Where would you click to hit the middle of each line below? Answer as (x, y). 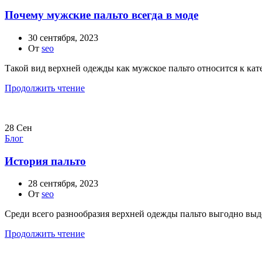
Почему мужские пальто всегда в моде (101, 15)
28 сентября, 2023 (63, 184)
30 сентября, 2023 (63, 37)
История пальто (45, 161)
